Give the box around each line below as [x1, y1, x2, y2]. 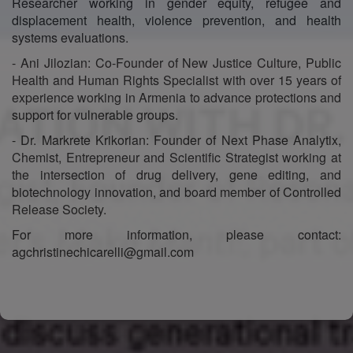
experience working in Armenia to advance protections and [12, 87, 341, 106]
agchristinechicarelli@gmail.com [12, 242, 194, 261]
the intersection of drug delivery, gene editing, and [12, 165, 341, 184]
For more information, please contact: [12, 225, 341, 243]
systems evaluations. [12, 28, 128, 46]
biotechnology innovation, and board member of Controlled [12, 182, 341, 201]
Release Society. [12, 199, 106, 218]
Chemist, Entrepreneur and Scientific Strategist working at [12, 147, 341, 166]
